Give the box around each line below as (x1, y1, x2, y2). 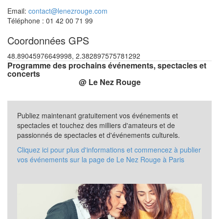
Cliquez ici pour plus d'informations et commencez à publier (17, 144, 201, 154)
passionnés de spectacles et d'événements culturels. (17, 130, 180, 140)
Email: (7, 5, 28, 16)
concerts (7, 67, 40, 79)
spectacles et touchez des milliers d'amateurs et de (17, 120, 175, 130)
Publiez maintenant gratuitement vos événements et (17, 110, 178, 120)
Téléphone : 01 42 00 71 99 (7, 15, 93, 25)
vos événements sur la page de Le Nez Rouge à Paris (17, 154, 184, 164)
